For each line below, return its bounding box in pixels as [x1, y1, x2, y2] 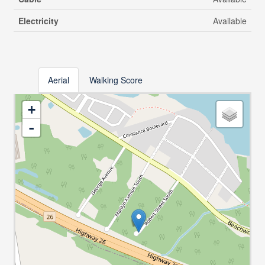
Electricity [18, 15, 59, 27]
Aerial [47, 74, 69, 86]
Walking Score [89, 74, 143, 86]
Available [212, 15, 247, 27]
